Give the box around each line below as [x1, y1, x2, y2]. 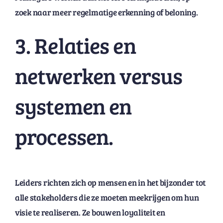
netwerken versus [14, 60, 182, 90]
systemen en [14, 91, 132, 120]
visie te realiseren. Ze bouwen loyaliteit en [14, 207, 165, 219]
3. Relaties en [14, 30, 136, 60]
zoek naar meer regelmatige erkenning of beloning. [14, 6, 198, 18]
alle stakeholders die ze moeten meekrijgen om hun [14, 192, 199, 204]
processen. [14, 121, 113, 151]
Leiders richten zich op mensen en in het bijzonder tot [14, 177, 206, 189]
